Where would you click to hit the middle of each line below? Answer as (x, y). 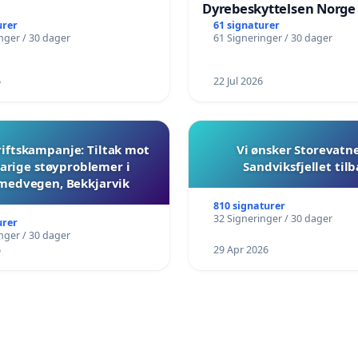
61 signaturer (246, 25)
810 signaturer (249, 206)
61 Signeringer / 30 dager (272, 38)
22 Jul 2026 (238, 82)
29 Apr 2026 (241, 250)
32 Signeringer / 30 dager (272, 219)
